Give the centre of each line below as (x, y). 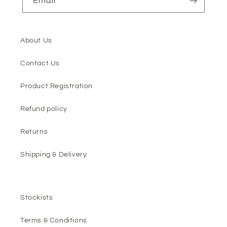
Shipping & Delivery (54, 155)
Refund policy (44, 109)
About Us (36, 41)
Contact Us (40, 63)
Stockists (37, 198)
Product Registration (56, 86)
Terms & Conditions (54, 220)
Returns (34, 132)
